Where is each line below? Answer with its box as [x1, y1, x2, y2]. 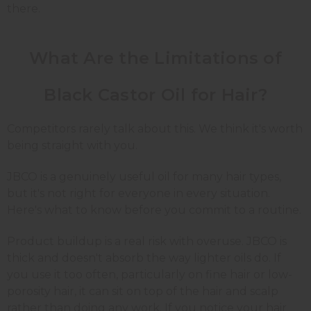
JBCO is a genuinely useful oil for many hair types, [7, 170, 281, 184]
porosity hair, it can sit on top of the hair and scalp [7, 285, 278, 299]
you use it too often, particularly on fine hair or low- [7, 268, 292, 282]
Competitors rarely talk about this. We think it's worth [7, 122, 303, 136]
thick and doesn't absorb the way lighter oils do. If [7, 251, 281, 265]
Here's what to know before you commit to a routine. [7, 203, 301, 217]
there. [7, 2, 40, 16]
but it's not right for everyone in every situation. [7, 187, 270, 201]
